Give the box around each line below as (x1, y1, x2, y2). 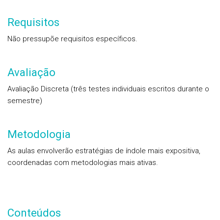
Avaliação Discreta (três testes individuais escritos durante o (7, 84, 209, 93)
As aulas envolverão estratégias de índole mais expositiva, (7, 146, 200, 155)
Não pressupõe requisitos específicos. (7, 34, 137, 43)
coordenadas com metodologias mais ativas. (7, 158, 158, 167)
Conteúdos (7, 207, 61, 219)
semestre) (7, 96, 42, 105)
